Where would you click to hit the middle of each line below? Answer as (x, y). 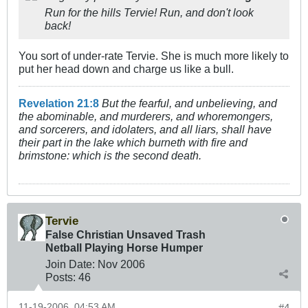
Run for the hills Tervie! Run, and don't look (149, 13)
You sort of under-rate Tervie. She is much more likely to (154, 56)
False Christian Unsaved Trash (125, 235)
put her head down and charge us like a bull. (126, 69)
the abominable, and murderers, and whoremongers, (146, 117)
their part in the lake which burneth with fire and (133, 143)
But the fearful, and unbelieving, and (189, 103)
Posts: (60, 277)
